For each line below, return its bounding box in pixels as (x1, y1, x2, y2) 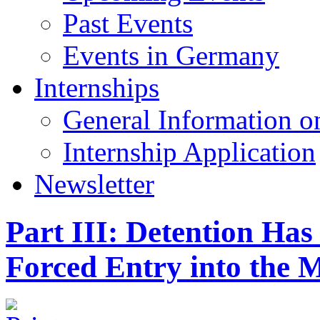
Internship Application (63, 136, 316, 167)
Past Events (63, 7, 193, 39)
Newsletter (34, 168, 154, 199)
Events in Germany (63, 39, 279, 71)
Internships (34, 71, 159, 103)
